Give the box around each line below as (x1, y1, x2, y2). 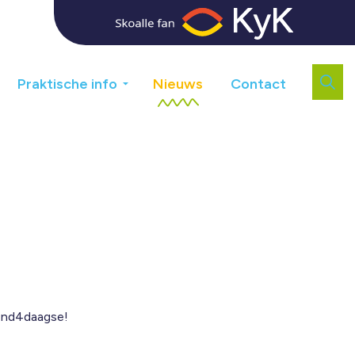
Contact (231, 75, 286, 93)
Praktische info (17, 75, 117, 93)
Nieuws (153, 75, 203, 93)
